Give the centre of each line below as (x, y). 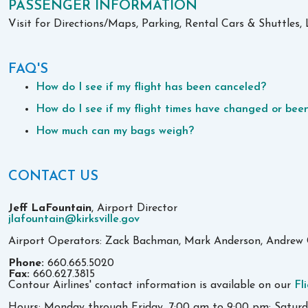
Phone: (28, 263)
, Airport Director (135, 208)
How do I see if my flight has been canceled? (151, 87)
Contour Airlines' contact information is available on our (152, 285)
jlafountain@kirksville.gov (74, 219)
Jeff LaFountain (50, 208)
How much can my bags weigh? (115, 131)
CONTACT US (54, 176)
